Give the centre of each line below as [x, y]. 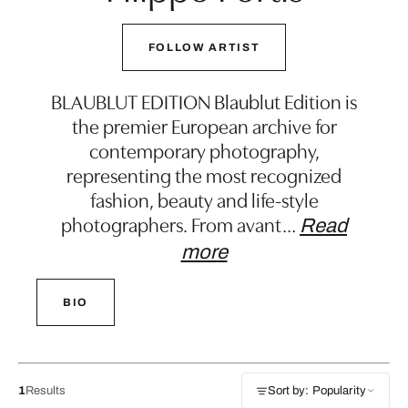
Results [46, 390]
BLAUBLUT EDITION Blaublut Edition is [204, 101]
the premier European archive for [204, 125]
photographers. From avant [172, 224]
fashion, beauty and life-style [204, 199]
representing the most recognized [204, 174]
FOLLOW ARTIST [204, 47]
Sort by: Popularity [316, 391]
